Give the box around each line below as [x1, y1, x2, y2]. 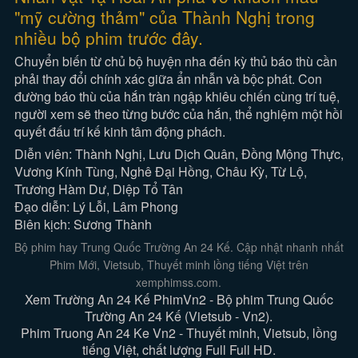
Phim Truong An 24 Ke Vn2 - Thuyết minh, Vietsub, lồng [20, 324, 337, 342]
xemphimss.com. [136, 274, 222, 290]
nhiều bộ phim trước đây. [14, 26, 204, 50]
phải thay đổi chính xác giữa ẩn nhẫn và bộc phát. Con [14, 70, 323, 88]
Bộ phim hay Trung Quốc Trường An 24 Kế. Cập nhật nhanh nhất [14, 239, 344, 255]
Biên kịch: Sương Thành [14, 215, 153, 233]
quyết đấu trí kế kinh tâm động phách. [14, 122, 226, 141]
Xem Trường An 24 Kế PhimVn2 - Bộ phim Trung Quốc [24, 290, 333, 308]
